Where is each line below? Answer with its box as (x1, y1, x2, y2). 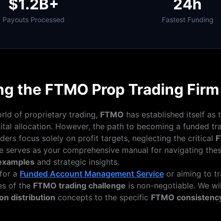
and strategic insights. (35, 157, 119, 167)
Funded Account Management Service (20, 169, 164, 179)
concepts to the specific (55, 192, 151, 202)
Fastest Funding (161, 15, 214, 24)
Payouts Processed (2, 15, 65, 24)
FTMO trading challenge (33, 181, 126, 190)
